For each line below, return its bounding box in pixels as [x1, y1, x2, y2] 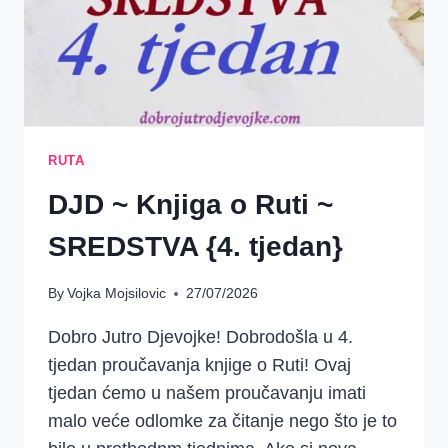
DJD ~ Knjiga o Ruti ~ [48, 188, 333, 220]
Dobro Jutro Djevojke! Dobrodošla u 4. [48, 327, 353, 348]
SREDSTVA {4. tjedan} [48, 230, 343, 262]
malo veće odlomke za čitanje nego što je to [48, 411, 397, 432]
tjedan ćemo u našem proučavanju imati [48, 383, 366, 404]
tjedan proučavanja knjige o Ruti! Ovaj [48, 355, 351, 376]
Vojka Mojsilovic [67, 285, 167, 302]
